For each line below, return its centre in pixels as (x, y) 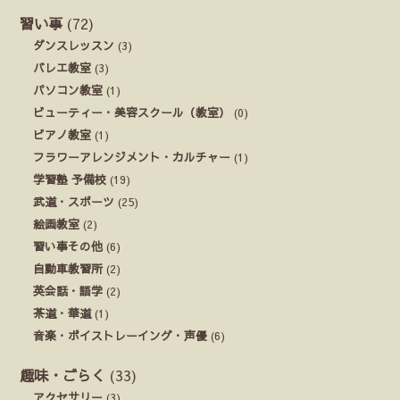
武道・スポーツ (74, 202)
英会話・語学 (68, 291)
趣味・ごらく (63, 375)
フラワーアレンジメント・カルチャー (132, 157)
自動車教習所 (68, 269)
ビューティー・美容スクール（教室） (132, 112)
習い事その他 (68, 246)
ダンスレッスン (74, 46)
